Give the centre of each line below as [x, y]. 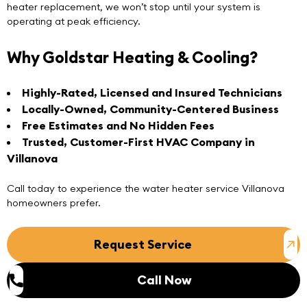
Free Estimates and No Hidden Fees [119, 125]
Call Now [164, 280]
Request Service [143, 245]
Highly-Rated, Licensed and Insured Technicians [152, 92]
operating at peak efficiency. [74, 22]
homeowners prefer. [54, 202]
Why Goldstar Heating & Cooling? [132, 57]
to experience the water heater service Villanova [170, 188]
